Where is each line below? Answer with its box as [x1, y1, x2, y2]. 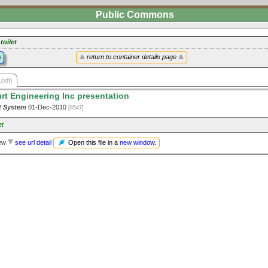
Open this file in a [66, 138, 120, 146]
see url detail [15, 139, 51, 146]
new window [120, 138, 154, 146]
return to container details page [85, 53, 178, 60]
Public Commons [96, 10, 174, 20]
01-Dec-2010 [26, 103, 68, 111]
